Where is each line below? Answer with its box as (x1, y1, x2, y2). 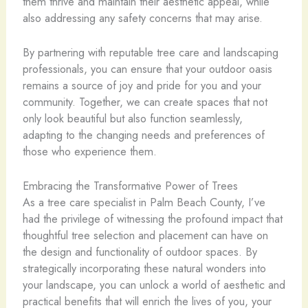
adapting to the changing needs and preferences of (22, 126, 265, 143)
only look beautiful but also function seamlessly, (22, 109, 243, 126)
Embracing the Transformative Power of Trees (22, 177, 238, 194)
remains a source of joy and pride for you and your (22, 76, 261, 93)
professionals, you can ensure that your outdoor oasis (22, 60, 272, 77)
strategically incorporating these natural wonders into (22, 260, 266, 276)
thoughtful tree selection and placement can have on (22, 227, 268, 243)
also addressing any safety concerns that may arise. (22, 9, 263, 26)
